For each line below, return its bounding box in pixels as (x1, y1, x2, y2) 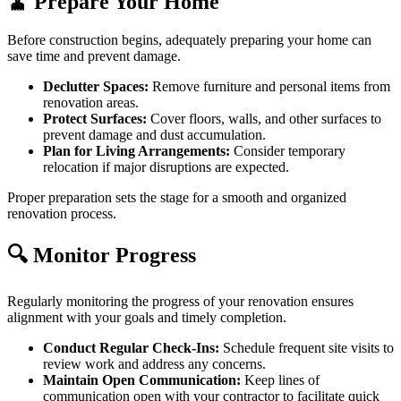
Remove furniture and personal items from (149, 78, 390, 94)
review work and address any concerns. (43, 356, 266, 372)
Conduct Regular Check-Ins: (43, 340, 219, 356)
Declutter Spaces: (43, 78, 149, 94)
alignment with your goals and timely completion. (7, 310, 286, 326)
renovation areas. (43, 94, 139, 110)
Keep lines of (241, 372, 320, 388)
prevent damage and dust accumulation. (43, 126, 266, 142)
